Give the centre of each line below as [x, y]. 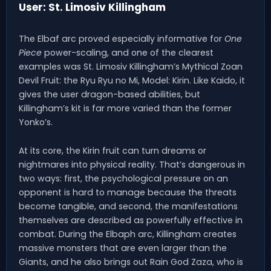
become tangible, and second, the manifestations [128, 207]
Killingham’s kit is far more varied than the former [125, 109]
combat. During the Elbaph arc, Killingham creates [128, 234]
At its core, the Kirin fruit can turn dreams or [113, 151]
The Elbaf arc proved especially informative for [122, 39]
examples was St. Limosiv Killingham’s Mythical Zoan [131, 67]
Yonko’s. [36, 122]
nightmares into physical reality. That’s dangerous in [132, 165]
